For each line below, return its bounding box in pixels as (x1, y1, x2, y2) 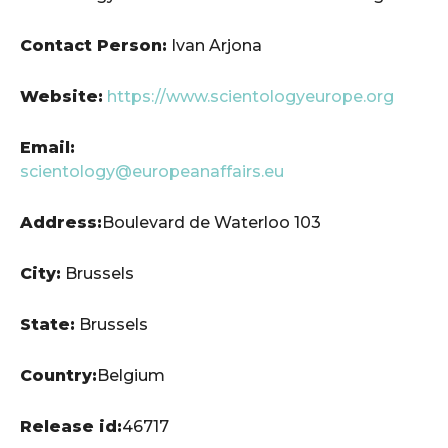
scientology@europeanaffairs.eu (20, 161, 284, 181)
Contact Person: (20, 35, 167, 55)
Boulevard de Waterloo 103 (102, 212, 321, 232)
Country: (20, 365, 97, 385)
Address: (20, 212, 102, 232)
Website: (20, 86, 103, 106)
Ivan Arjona (167, 35, 262, 55)
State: (20, 314, 75, 334)
